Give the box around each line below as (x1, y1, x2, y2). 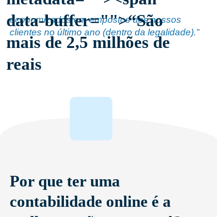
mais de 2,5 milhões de (6, 33, 170, 52)
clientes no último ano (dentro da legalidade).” (10, 27, 199, 38)
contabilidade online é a (10, 193, 171, 211)
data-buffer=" (6, 11, 109, 31)
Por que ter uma (10, 172, 120, 190)
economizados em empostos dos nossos (10, 15, 181, 25)
